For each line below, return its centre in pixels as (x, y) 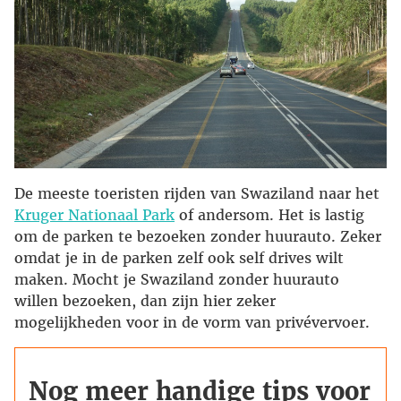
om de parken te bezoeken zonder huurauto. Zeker (198, 237)
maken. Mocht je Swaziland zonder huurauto (177, 280)
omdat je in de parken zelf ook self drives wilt (179, 258)
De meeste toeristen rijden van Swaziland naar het (197, 194)
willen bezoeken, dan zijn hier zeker (145, 301)
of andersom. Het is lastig (269, 215)
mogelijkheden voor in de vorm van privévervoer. (192, 323)
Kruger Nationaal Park (94, 215)
